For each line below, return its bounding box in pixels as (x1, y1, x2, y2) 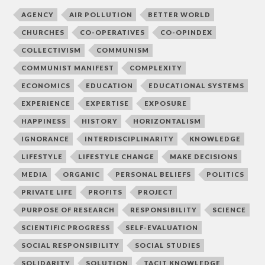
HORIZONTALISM (133, 117, 202, 125)
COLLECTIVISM (21, 46, 82, 54)
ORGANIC (63, 170, 101, 179)
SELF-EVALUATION (125, 224, 199, 232)
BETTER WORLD (148, 11, 211, 19)
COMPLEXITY (130, 64, 183, 72)
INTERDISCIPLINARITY (85, 135, 174, 143)
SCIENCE (212, 206, 247, 214)
